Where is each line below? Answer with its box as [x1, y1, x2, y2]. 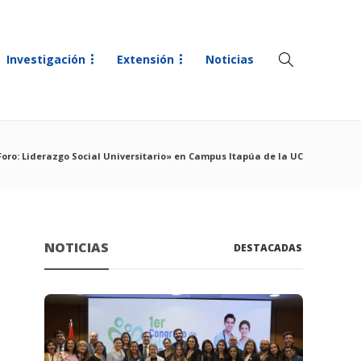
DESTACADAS [234, 241, 303, 255]
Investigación [6, 52, 85, 67]
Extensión [117, 52, 174, 67]
